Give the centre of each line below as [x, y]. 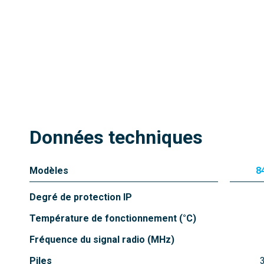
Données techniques [116, 138]
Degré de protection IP [81, 197]
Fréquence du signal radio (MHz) [102, 240]
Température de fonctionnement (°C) [113, 219]
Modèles [49, 171]
